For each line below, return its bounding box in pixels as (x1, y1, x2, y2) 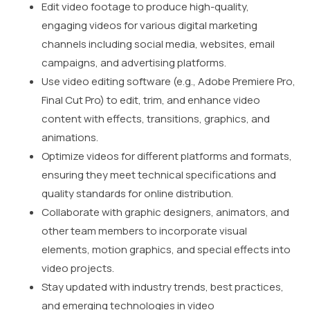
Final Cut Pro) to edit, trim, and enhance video (42, 93, 260, 108)
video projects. (42, 261, 114, 276)
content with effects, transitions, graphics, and (42, 111, 270, 127)
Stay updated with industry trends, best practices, (42, 280, 284, 295)
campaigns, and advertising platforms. (42, 55, 226, 71)
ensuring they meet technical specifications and (42, 167, 276, 183)
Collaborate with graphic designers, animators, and (42, 205, 289, 220)
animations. (42, 130, 98, 145)
